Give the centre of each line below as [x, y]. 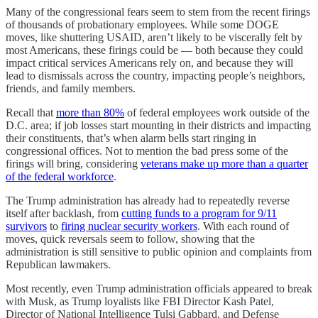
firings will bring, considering [73, 163]
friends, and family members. [71, 88]
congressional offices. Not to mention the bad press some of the [147, 150]
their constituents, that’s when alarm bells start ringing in [131, 138]
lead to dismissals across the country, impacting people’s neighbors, [155, 75]
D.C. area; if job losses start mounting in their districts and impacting [158, 125]
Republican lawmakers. [58, 264]
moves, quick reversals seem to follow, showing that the [130, 238]
